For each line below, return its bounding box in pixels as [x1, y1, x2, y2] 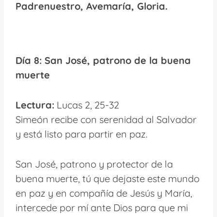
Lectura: [15, 98, 54, 111]
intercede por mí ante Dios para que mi [15, 201, 188, 214]
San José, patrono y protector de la [15, 157, 173, 170]
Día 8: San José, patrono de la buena [15, 54, 191, 66]
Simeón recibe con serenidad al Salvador [15, 113, 197, 125]
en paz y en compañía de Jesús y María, [15, 186, 192, 199]
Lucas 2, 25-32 [54, 98, 119, 111]
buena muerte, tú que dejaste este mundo [15, 172, 200, 185]
